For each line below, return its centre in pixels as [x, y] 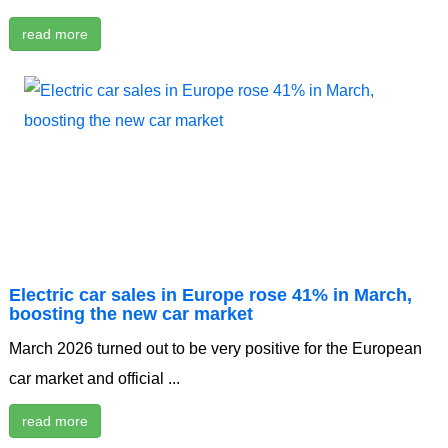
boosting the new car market [131, 314]
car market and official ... [94, 379]
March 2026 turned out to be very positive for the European [215, 349]
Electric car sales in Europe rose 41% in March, [210, 295]
